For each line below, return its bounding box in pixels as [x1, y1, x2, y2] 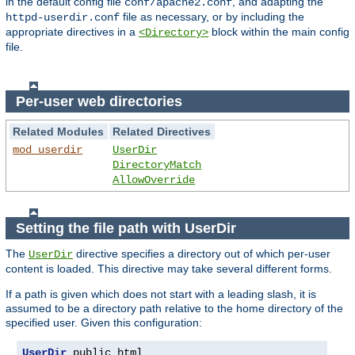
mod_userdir [13, 143, 83, 157]
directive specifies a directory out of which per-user [73, 247, 330, 261]
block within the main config [208, 25, 349, 38]
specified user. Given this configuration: [6, 316, 202, 330]
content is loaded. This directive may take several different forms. [6, 262, 332, 276]
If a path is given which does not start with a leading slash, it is [6, 288, 316, 301]
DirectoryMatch [113, 158, 202, 172]
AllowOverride [113, 174, 196, 187]
